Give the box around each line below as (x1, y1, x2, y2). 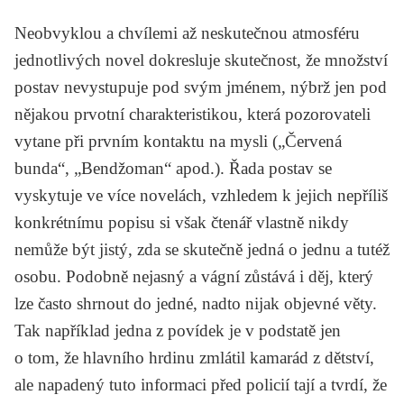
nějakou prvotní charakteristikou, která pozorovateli (14, 104, 371, 124)
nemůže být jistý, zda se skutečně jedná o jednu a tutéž (14, 239, 390, 259)
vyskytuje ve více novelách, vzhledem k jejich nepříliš (14, 185, 388, 205)
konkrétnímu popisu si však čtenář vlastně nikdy (14, 212, 349, 232)
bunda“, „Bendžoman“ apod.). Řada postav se (14, 158, 332, 178)
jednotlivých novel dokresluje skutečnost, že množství (14, 50, 388, 69)
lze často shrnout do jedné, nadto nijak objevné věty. (14, 293, 377, 313)
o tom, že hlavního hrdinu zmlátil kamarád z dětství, (14, 347, 374, 367)
